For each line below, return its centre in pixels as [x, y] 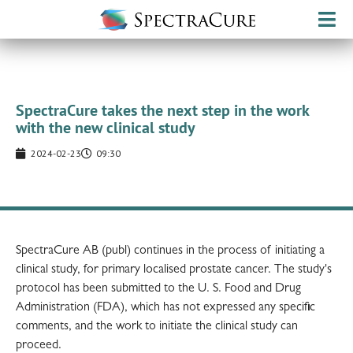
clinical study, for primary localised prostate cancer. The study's [174, 270]
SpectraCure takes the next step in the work [162, 110]
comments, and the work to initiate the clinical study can [157, 327]
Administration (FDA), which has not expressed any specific [165, 308]
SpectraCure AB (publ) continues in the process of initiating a [170, 251]
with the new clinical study [106, 127]
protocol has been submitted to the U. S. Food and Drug [158, 289]
